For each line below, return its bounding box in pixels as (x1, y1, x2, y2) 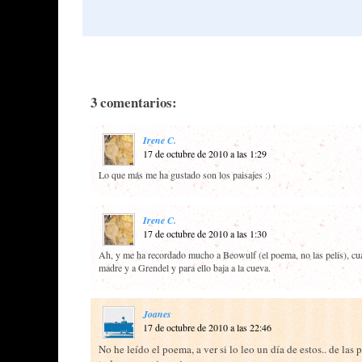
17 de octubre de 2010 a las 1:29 (143, 146, 267, 160)
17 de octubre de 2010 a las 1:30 (143, 226, 267, 240)
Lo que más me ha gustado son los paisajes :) (99, 167, 271, 181)
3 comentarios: (90, 91, 177, 112)
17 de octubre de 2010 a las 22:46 (143, 320, 271, 334)
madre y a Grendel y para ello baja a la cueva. (99, 260, 271, 274)
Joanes (143, 306, 171, 321)
